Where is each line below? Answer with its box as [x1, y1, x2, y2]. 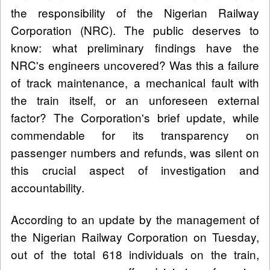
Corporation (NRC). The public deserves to [11, 21, 259, 38]
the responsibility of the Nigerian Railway [11, 4, 259, 20]
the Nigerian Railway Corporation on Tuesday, [11, 228, 259, 245]
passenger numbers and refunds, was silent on [11, 143, 259, 160]
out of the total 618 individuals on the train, [11, 245, 259, 262]
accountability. [11, 178, 84, 195]
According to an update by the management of [11, 210, 259, 227]
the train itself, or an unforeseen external [11, 91, 259, 108]
